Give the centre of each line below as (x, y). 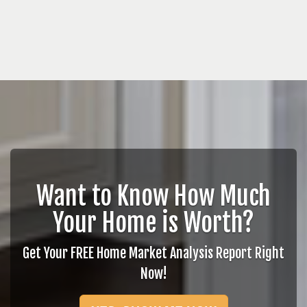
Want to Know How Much (153, 196)
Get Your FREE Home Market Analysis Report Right (153, 253)
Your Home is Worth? (153, 223)
